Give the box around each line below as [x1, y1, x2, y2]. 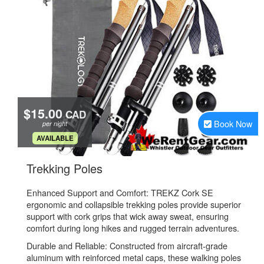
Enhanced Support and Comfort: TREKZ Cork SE [27, 186, 213, 199]
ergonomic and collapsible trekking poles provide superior [27, 198, 241, 210]
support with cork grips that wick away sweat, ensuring [27, 210, 229, 222]
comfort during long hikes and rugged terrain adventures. [27, 222, 239, 234]
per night [42, 119, 67, 128]
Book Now [214, 117, 252, 130]
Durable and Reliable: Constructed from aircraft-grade [27, 239, 227, 252]
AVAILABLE [36, 133, 74, 143]
